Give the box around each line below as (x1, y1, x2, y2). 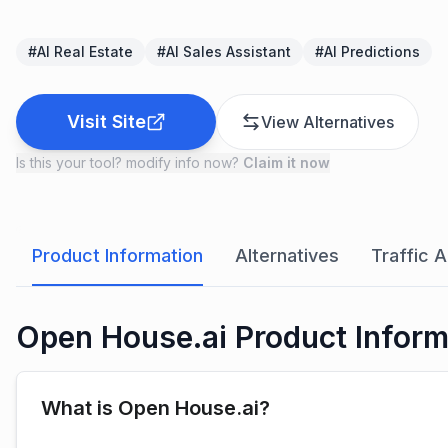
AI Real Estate (37, 43, 133, 60)
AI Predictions (324, 43, 420, 60)
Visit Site (66, 111, 146, 132)
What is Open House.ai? (41, 396, 270, 420)
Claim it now (243, 154, 330, 171)
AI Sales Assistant (166, 43, 291, 60)
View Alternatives (261, 112, 394, 132)
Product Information (32, 245, 203, 266)
